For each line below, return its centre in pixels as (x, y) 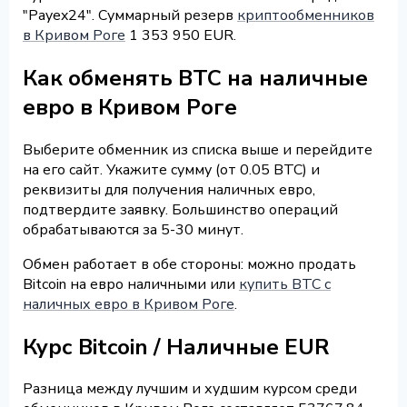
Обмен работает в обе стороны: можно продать (189, 264)
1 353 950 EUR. (181, 35)
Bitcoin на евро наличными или (131, 284)
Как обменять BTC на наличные (195, 78)
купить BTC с (285, 284)
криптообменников (306, 15)
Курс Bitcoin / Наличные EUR (176, 347)
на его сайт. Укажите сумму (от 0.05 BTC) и (171, 169)
